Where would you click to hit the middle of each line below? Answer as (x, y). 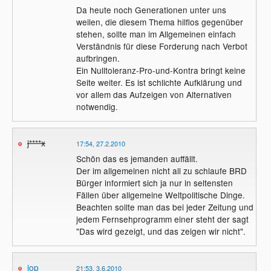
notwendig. (97, 107)
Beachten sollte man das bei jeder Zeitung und (165, 207)
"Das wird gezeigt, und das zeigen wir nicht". (161, 231)
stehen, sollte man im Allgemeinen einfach (156, 34)
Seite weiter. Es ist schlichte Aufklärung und (159, 83)
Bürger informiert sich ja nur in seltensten (154, 183)
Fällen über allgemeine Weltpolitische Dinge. (160, 195)
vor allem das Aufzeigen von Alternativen (154, 95)
